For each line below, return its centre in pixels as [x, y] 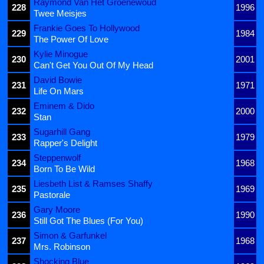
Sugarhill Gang [62, 132]
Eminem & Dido [64, 106]
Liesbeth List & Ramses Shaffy [93, 184]
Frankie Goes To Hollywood [87, 28]
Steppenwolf [57, 158]
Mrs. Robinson [62, 247]
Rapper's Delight [65, 143]
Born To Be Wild [64, 169]
